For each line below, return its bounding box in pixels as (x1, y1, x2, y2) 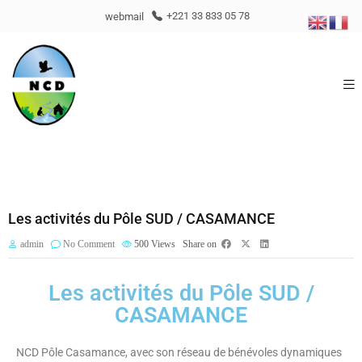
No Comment (63, 238, 115, 250)
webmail (104, 10, 144, 23)
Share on (183, 238, 217, 250)
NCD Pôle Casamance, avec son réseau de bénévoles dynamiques (16, 346, 342, 359)
